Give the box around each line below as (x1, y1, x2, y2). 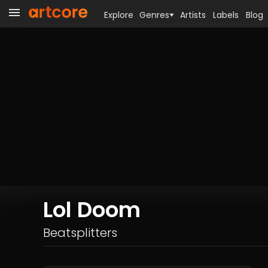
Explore (104, 9, 133, 21)
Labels (213, 9, 239, 21)
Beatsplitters (43, 224, 117, 241)
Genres (139, 9, 169, 21)
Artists (180, 9, 206, 21)
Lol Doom (43, 194, 141, 225)
